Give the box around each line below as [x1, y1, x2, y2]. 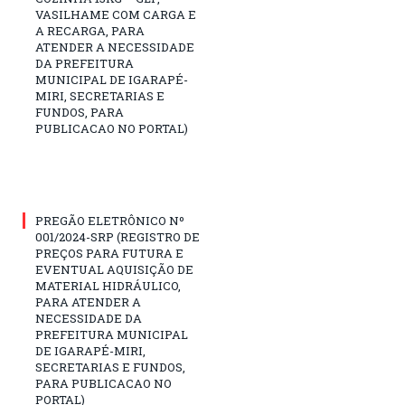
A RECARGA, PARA [35, 22, 145, 39]
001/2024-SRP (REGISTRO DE [35, 228, 200, 245]
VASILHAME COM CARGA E [35, 5, 196, 23]
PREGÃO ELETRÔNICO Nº [35, 212, 184, 229]
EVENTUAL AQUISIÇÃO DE [35, 260, 193, 278]
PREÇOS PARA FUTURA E [35, 244, 184, 261]
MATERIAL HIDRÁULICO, [35, 277, 181, 294]
